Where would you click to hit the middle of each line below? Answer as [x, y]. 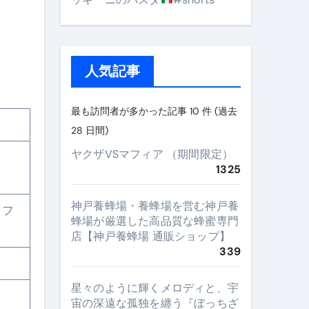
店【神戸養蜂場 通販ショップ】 [151, 236]
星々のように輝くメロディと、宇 [155, 288]
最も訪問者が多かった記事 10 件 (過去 [154, 111]
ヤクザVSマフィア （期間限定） [152, 154]
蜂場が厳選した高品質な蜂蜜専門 [155, 221]
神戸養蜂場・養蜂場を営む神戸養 [155, 206]
